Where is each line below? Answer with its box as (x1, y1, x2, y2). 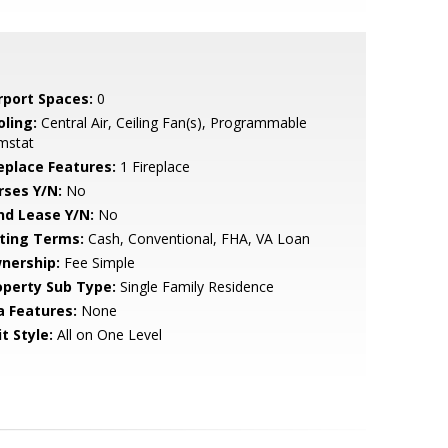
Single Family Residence (115, 277, 274, 296)
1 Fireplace (115, 157, 190, 176)
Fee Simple (59, 253, 135, 272)
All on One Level (52, 325, 162, 344)
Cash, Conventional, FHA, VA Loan (83, 229, 310, 248)
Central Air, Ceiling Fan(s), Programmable (36, 113, 307, 132)
